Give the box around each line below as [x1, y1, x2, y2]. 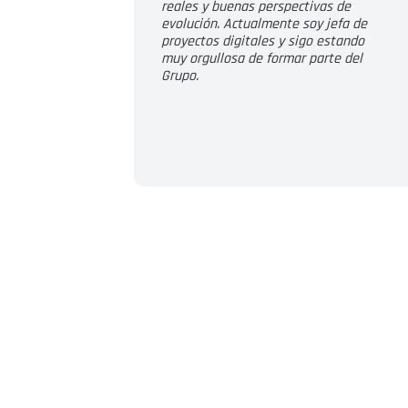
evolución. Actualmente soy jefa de [161, 15, 367, 34]
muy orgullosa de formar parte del [161, 49, 362, 68]
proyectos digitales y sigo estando [161, 32, 364, 51]
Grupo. [161, 66, 199, 86]
